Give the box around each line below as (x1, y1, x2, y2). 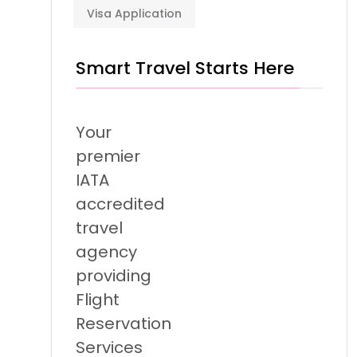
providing (76, 265, 151, 287)
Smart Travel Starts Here (76, 56, 294, 80)
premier (76, 145, 140, 167)
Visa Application (87, 6, 182, 22)
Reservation (76, 312, 171, 335)
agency (76, 241, 137, 263)
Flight (76, 288, 120, 311)
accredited (76, 193, 165, 215)
